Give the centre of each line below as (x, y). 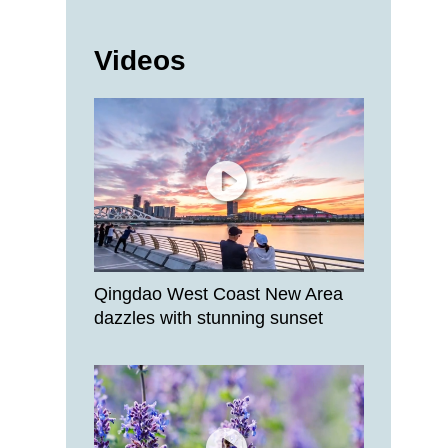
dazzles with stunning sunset (208, 318)
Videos (140, 60)
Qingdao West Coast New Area (218, 294)
